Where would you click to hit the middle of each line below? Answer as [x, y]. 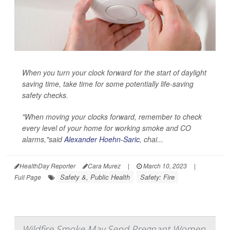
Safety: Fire [157, 177]
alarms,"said [43, 139]
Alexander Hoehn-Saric [102, 139]
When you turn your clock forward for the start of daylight [114, 72]
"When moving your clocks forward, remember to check [112, 116]
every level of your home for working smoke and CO [107, 128]
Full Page [28, 177]
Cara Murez [104, 165]
